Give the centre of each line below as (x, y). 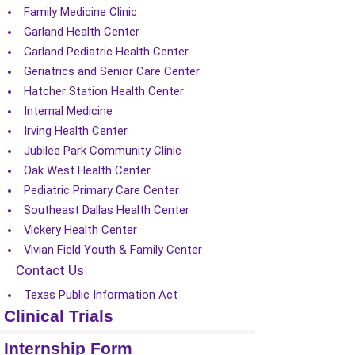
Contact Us (50, 270)
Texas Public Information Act (101, 295)
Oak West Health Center (87, 170)
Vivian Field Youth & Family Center (113, 250)
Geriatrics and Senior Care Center (112, 71)
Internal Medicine (68, 111)
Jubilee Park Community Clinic (103, 151)
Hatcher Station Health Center (104, 91)
